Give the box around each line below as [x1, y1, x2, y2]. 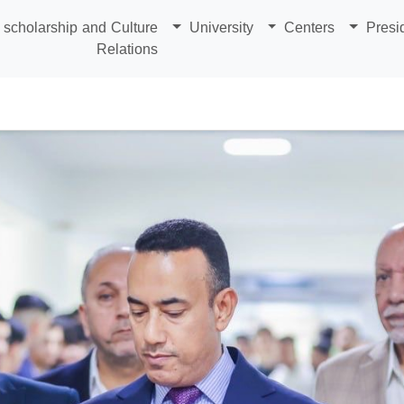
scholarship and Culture [4, 14, 159, 41]
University [188, 14, 253, 41]
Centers [284, 14, 335, 41]
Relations [96, 35, 159, 63]
